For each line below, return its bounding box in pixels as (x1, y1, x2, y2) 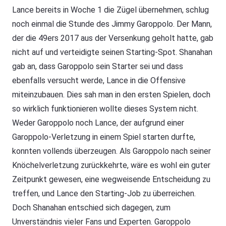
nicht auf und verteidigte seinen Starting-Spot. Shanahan (12, 47, 212, 57)
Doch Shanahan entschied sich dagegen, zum (12, 202, 171, 212)
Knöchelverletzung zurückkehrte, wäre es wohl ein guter (12, 160, 210, 170)
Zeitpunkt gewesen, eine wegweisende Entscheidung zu (12, 174, 210, 184)
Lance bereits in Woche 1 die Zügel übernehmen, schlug (12, 5, 209, 15)
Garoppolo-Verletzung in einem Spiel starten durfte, (12, 132, 195, 142)
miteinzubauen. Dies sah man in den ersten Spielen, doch (12, 89, 210, 99)
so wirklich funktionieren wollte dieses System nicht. (12, 103, 198, 114)
